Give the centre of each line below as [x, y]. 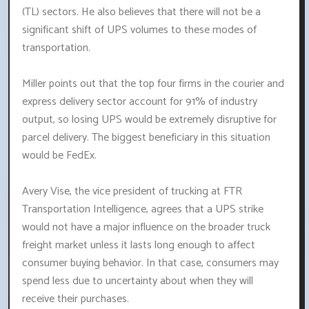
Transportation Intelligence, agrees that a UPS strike [143, 210]
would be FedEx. [59, 156]
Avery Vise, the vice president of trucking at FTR [132, 192]
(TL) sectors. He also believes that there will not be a [141, 12]
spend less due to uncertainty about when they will [138, 281]
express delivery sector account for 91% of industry [140, 102]
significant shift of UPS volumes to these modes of [139, 30]
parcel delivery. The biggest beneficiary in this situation [146, 138]
